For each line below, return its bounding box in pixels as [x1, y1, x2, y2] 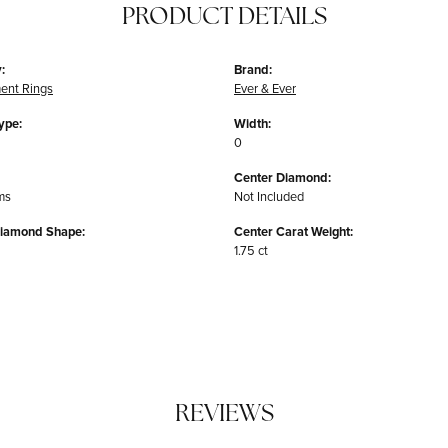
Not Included [234, 187, 304, 207]
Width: [234, 114, 271, 134]
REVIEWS [174, 403, 274, 428]
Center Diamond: [234, 168, 331, 188]
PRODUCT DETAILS [121, 6, 327, 31]
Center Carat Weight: [234, 222, 353, 242]
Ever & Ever [234, 79, 296, 99]
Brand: [234, 60, 272, 80]
